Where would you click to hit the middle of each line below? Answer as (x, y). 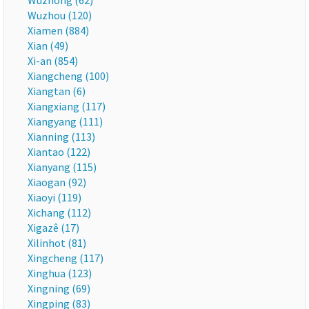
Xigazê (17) (53, 228)
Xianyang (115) (62, 167)
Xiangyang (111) (65, 121)
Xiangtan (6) (57, 91)
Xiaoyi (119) (54, 197)
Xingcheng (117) (66, 258)
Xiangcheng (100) (68, 76)
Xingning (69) (59, 288)
